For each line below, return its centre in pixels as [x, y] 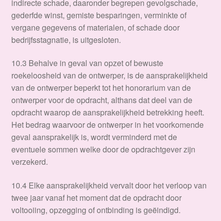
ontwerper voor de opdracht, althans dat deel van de [102, 100]
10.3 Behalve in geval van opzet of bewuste [87, 63]
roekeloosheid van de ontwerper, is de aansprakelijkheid [109, 75]
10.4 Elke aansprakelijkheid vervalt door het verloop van [109, 185]
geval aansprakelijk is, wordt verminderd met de [94, 137]
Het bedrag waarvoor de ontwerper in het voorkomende [107, 125]
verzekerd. [29, 162]
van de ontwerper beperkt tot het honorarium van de [101, 88]
